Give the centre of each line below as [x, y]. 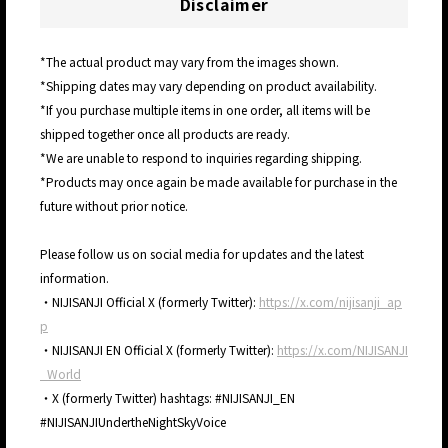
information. [74, 278]
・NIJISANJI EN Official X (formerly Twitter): [158, 350]
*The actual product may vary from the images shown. [191, 62]
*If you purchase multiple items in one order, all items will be [205, 110]
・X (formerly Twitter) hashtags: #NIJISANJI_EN [167, 398]
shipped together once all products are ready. [165, 134]
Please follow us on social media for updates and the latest [202, 254]
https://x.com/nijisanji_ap [330, 302]
